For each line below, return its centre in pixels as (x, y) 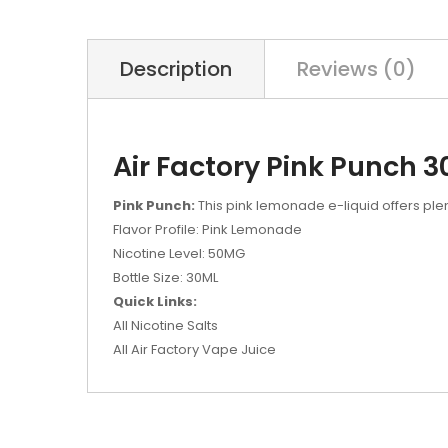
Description (176, 69)
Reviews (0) (356, 69)
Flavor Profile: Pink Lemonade (209, 229)
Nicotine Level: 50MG (179, 253)
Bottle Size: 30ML (167, 277)
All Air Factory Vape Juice (194, 349)
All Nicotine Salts (165, 325)
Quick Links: (155, 301)
